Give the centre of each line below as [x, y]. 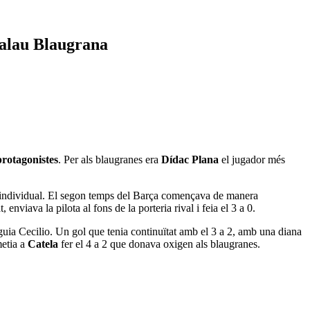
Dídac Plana [191, 159]
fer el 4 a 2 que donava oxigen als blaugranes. [159, 244]
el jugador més [253, 159]
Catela [43, 244]
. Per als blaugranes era [110, 159]
